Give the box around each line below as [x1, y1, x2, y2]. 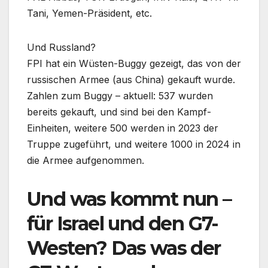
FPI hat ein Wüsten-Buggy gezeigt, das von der [27, 57, 241, 70]
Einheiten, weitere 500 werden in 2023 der [27, 122, 218, 135]
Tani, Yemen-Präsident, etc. [27, 7, 152, 20]
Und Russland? [27, 41, 96, 54]
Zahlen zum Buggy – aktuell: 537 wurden [27, 90, 213, 102]
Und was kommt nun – [27, 187, 232, 211]
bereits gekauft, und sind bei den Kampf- [27, 106, 211, 118]
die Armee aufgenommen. [27, 154, 144, 167]
